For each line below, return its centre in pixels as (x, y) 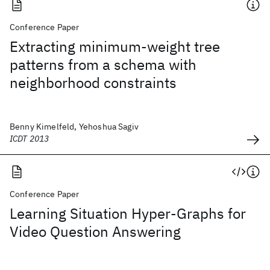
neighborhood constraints (93, 83)
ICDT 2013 (30, 139)
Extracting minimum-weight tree (115, 46)
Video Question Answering (95, 231)
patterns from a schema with (103, 64)
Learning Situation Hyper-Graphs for (128, 213)
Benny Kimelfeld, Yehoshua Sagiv (74, 127)
